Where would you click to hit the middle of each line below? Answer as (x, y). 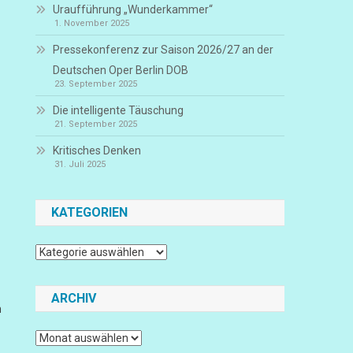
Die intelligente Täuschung (119, 110)
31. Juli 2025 (80, 164)
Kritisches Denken (97, 150)
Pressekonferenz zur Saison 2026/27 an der (163, 50)
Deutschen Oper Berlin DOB (121, 70)
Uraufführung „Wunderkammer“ (133, 9)
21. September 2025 (96, 124)
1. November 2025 (92, 23)
